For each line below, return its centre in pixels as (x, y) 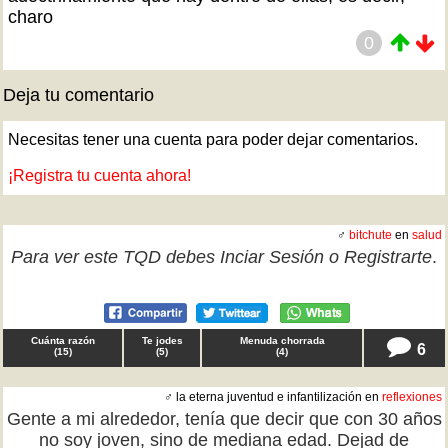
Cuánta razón (62, 340)
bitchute (370, 235)
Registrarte (388, 257)
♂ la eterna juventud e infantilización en (273, 397)
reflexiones (412, 397)
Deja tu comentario (78, 95)
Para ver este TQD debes (115, 257)
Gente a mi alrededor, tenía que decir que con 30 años (224, 419)
